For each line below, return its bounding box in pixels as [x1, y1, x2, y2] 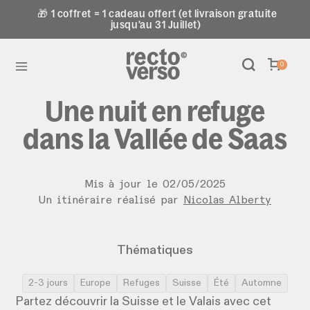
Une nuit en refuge [45, 93, 265, 128]
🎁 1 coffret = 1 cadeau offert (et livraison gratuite [37, 7, 277, 20]
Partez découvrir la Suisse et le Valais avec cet [15, 295, 272, 308]
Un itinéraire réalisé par [39, 195, 183, 206]
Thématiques [117, 244, 193, 257]
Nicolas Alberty [183, 195, 271, 206]
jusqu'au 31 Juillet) [110, 18, 201, 31]
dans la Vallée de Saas [23, 121, 287, 156]
